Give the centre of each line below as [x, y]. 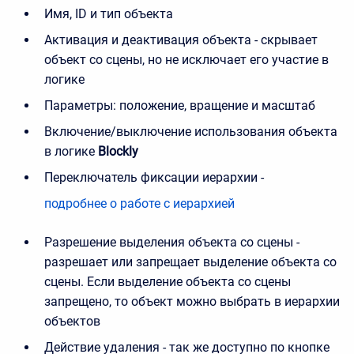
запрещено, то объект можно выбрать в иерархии [192, 301]
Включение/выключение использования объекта [191, 131]
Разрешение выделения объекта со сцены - [172, 242]
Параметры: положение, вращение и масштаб [180, 105]
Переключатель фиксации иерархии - [154, 177]
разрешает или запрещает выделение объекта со [190, 262]
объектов [72, 321]
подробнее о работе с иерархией [139, 203]
